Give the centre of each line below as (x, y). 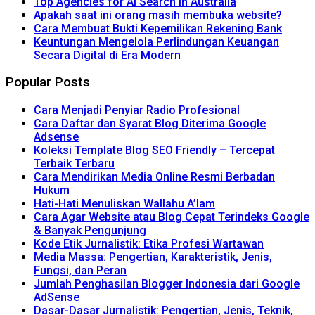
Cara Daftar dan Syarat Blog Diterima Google (150, 124)
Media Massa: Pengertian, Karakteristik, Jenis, (153, 257)
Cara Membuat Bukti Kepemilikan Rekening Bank (158, 28)
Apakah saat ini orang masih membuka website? (158, 15)
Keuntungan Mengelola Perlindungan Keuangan (156, 41)
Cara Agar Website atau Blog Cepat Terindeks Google (172, 217)
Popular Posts (48, 83)
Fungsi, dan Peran (80, 271)
